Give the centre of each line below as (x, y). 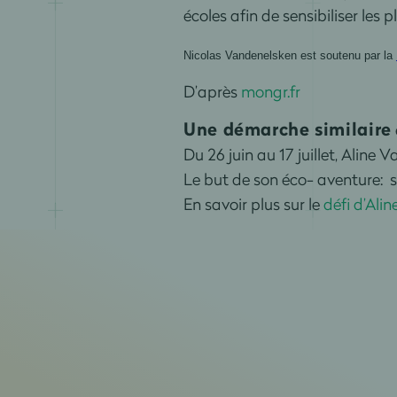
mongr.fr (270, 91)
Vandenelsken (261, 55)
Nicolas (204, 55)
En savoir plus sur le (253, 204)
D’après (212, 91)
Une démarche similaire (287, 129)
